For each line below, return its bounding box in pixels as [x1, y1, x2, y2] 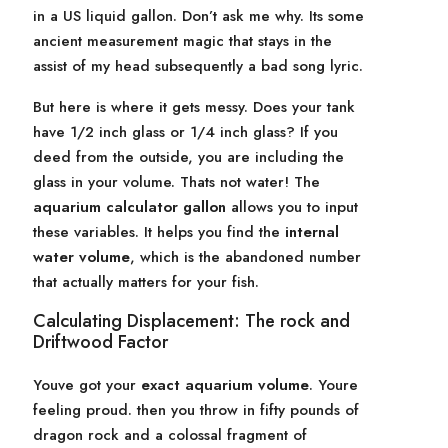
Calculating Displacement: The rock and [33, 308, 350, 334]
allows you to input [226, 196, 358, 218]
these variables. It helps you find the [33, 221, 285, 243]
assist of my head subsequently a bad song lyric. [33, 55, 363, 77]
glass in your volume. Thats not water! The [33, 171, 320, 193]
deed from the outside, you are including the [33, 146, 344, 168]
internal [285, 221, 339, 243]
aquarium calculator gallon [33, 196, 226, 218]
